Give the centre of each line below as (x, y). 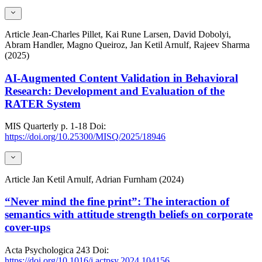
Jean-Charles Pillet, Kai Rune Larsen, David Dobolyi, (132, 34)
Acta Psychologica (39, 250)
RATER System (43, 104)
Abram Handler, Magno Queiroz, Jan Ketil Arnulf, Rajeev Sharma (127, 44)
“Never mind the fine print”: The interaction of (117, 202)
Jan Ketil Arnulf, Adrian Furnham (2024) (108, 179)
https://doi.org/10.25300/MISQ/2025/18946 (85, 137)
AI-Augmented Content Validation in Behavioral (121, 78)
